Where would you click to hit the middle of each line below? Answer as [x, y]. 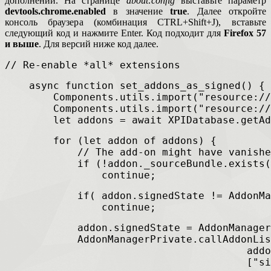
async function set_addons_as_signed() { [135, 86]
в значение [138, 11]
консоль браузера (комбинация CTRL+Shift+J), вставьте [135, 22]
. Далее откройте [227, 11]
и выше [22, 44]
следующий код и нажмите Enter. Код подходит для [114, 33]
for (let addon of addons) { [111, 141]
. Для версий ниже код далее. [99, 44]
